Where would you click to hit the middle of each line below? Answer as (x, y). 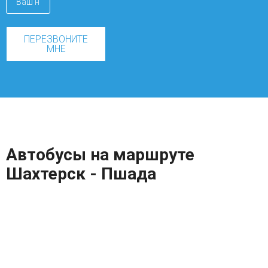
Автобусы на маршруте (100, 155)
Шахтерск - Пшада (81, 174)
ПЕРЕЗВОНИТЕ (56, 39)
